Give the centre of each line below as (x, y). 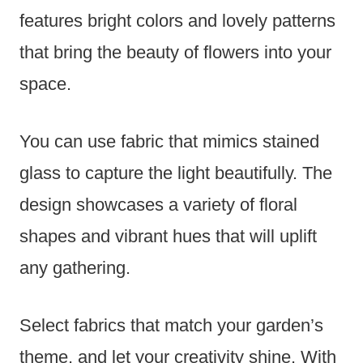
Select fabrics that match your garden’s (171, 326)
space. (45, 84)
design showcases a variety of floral (158, 205)
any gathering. (75, 268)
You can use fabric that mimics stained (169, 142)
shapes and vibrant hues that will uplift (168, 237)
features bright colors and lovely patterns (177, 21)
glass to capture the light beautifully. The (176, 173)
